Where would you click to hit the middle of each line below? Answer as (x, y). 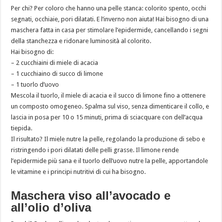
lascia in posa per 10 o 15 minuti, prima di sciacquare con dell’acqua (107, 117)
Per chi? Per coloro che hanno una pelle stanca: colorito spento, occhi (109, 8)
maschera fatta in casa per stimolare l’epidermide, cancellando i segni (110, 30)
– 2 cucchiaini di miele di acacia (55, 62)
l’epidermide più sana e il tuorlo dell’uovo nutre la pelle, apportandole (110, 161)
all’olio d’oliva (51, 207)
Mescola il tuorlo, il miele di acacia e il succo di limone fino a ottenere (109, 95)
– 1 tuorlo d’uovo (35, 84)
